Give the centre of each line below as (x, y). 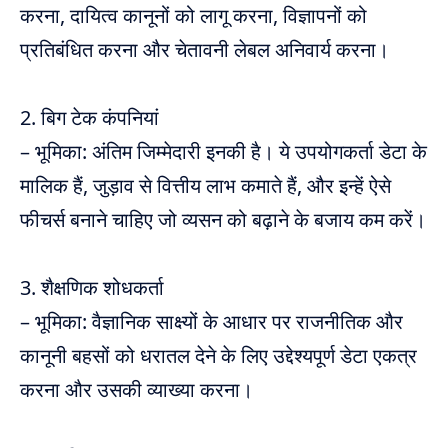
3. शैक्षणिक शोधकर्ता (92, 288)
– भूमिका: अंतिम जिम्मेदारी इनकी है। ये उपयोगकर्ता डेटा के (223, 152)
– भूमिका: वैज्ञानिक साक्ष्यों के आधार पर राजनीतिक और (211, 322)
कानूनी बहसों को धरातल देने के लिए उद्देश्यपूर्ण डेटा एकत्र (218, 356)
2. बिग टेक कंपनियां (89, 118)
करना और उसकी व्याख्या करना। (136, 390)
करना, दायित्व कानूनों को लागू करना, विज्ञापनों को (193, 16)
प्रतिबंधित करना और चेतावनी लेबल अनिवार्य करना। (204, 50)
